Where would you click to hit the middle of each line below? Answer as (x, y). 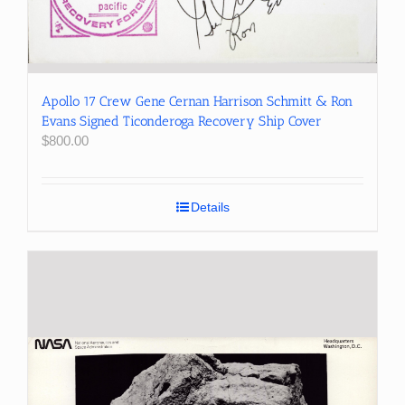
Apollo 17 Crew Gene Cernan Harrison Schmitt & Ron (197, 101)
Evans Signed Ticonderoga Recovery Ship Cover (182, 121)
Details (210, 207)
